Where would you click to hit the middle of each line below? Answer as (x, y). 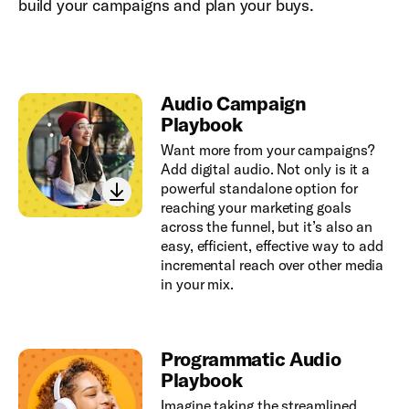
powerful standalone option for (259, 188)
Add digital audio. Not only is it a (265, 168)
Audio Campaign (233, 103)
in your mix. (197, 283)
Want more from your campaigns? (267, 149)
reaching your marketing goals (256, 207)
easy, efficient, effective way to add (272, 245)
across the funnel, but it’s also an (267, 226)
